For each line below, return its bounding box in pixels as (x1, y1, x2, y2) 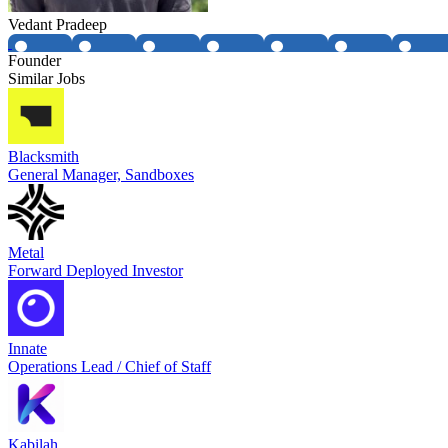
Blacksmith (8, 148, 79, 166)
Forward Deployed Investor (8, 262, 183, 280)
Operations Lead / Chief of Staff (8, 358, 211, 376)
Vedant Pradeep (8, 16, 107, 34)
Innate (8, 340, 47, 358)
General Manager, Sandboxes (8, 166, 194, 184)
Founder (8, 52, 61, 70)
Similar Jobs (8, 70, 85, 88)
